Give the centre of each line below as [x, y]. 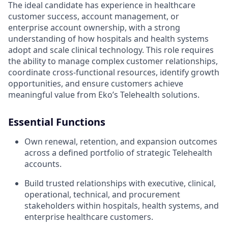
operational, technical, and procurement [102, 194]
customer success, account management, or [94, 16]
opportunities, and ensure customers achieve [96, 83]
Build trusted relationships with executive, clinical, [120, 183]
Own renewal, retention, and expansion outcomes [121, 141]
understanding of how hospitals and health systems [108, 38]
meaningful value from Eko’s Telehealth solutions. [104, 94]
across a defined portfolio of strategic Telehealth [118, 152]
